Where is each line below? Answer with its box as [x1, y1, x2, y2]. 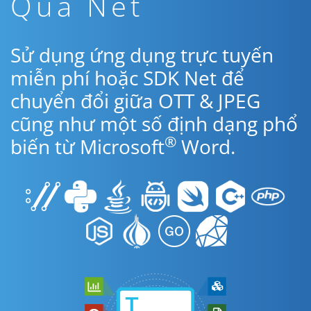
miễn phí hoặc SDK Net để [10, 65, 244, 91]
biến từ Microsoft [10, 133, 165, 160]
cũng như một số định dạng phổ [10, 110, 298, 137]
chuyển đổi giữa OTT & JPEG [10, 87, 260, 114]
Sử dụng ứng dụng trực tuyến [10, 42, 274, 68]
